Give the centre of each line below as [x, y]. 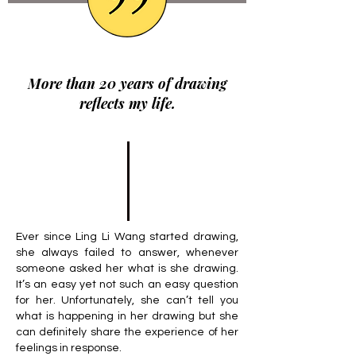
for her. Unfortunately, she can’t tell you [127, 300]
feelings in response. [69, 348]
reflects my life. [127, 103]
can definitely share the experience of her [127, 332]
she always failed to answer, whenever [127, 253]
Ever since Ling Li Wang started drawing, [127, 237]
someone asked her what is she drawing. [127, 269]
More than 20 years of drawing [127, 83]
